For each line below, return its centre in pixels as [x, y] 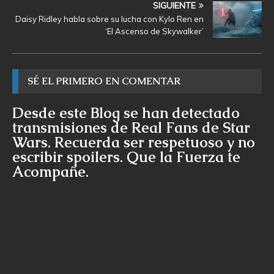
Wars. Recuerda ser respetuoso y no [134, 142]
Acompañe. [50, 171]
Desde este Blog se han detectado [126, 113]
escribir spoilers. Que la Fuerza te [126, 157]
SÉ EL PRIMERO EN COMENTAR [104, 81]
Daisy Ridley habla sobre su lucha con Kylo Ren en [109, 19]
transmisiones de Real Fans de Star [131, 127]
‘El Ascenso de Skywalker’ [154, 31]
